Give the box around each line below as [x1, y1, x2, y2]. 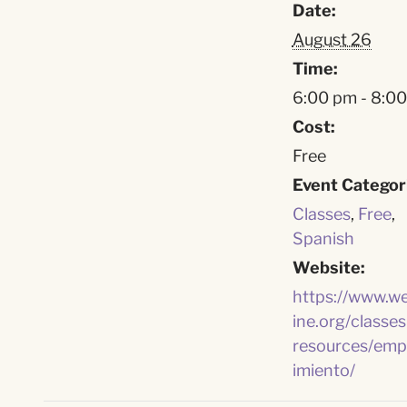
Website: [292, 258, 365, 277]
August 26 [292, 30, 372, 49]
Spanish [292, 229, 354, 248]
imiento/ [292, 361, 355, 380]
